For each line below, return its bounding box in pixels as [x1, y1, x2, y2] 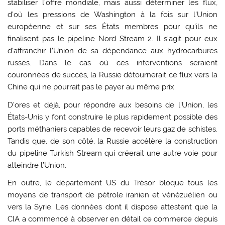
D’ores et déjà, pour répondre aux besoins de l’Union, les [8, 100, 217, 109]
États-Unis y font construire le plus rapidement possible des [8, 112, 217, 122]
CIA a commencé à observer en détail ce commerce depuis [8, 214, 217, 223]
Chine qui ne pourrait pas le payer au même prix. [8, 82, 176, 92]
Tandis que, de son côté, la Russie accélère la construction [8, 136, 217, 146]
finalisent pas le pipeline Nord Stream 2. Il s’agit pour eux [8, 34, 217, 44]
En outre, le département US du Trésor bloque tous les [8, 178, 217, 187]
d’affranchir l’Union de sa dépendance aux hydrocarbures [8, 46, 217, 56]
